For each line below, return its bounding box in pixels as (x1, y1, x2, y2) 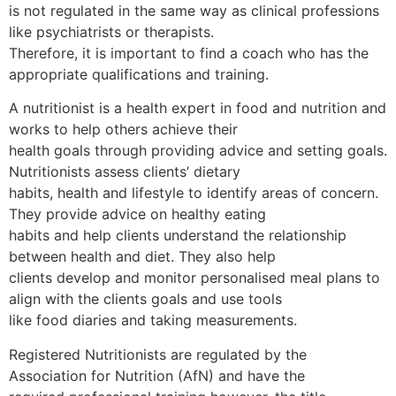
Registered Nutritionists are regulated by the (9, 345, 307, 363)
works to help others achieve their (9, 120, 238, 139)
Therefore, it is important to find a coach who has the (9, 43, 369, 62)
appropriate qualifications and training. (9, 65, 269, 83)
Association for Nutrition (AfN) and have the (9, 366, 305, 385)
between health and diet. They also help (9, 247, 276, 266)
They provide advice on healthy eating (9, 205, 266, 224)
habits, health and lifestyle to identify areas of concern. (9, 184, 378, 202)
